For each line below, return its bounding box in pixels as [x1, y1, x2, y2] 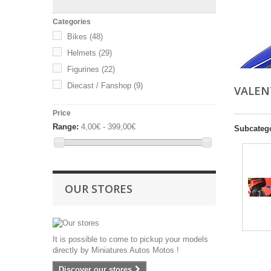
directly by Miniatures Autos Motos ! [53, 246, 179, 255]
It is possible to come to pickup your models [53, 235, 208, 244]
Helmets [67, 48, 96, 57]
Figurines [67, 65, 99, 74]
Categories [53, 18, 91, 26]
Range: [53, 122, 79, 131]
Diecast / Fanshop [67, 81, 131, 90]
